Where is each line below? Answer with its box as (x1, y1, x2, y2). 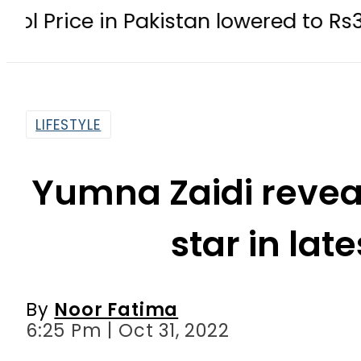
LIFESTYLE (35, 114, 102, 135)
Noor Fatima (54, 296, 179, 322)
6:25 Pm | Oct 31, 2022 (26, 317, 230, 343)
